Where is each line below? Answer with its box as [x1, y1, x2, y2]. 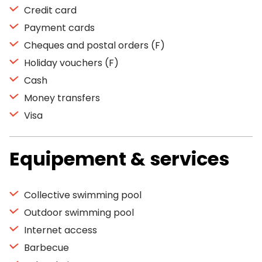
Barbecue [22, 241, 69, 254]
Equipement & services [9, 146, 229, 172]
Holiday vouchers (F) [22, 56, 119, 70]
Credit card [22, 4, 77, 17]
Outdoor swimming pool [22, 206, 134, 219]
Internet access [22, 223, 97, 237]
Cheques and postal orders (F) [22, 39, 165, 52]
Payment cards [22, 21, 95, 35]
